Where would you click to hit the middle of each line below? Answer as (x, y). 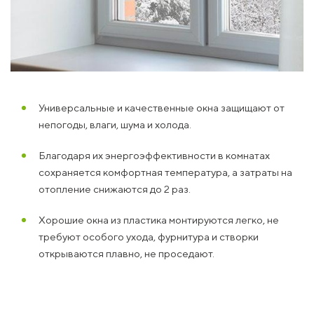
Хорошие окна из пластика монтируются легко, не (159, 220)
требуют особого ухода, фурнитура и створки (149, 237)
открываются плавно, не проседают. (127, 253)
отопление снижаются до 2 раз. (115, 189)
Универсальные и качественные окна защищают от (162, 108)
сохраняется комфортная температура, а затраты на (165, 172)
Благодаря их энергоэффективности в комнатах (154, 155)
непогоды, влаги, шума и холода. (115, 124)
